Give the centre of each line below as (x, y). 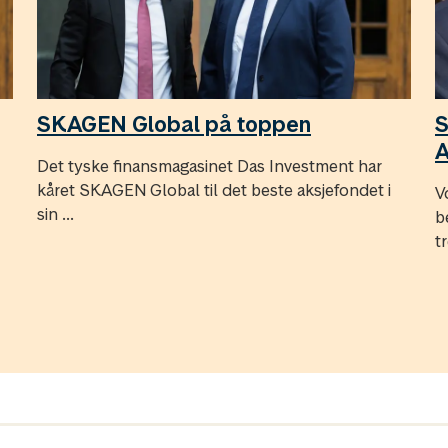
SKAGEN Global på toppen (174, 124)
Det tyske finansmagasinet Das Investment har (209, 166)
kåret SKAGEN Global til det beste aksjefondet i (214, 190)
